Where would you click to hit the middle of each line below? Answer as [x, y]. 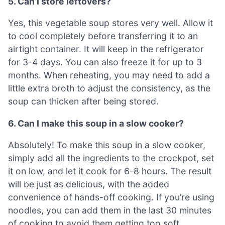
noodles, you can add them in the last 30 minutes [110, 210]
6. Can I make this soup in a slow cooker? [96, 123]
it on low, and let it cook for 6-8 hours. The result [110, 171]
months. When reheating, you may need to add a [109, 75]
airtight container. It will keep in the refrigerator [106, 49]
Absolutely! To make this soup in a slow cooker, [107, 145]
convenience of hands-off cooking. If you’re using [111, 197]
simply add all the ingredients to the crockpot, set [111, 158]
